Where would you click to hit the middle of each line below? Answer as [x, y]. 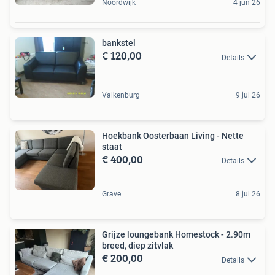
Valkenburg [121, 95]
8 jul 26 [248, 194]
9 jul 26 [248, 95]
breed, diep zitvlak [137, 246]
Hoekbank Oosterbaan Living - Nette [173, 135]
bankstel [119, 43]
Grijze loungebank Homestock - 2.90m [176, 235]
